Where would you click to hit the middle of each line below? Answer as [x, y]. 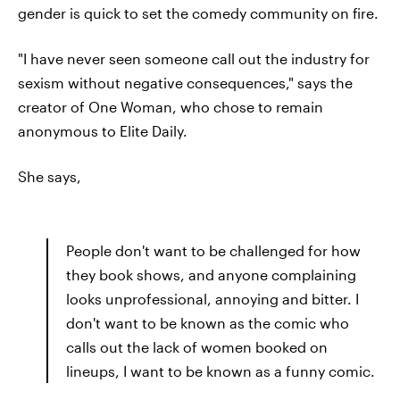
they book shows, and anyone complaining [211, 275]
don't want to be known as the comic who [208, 323]
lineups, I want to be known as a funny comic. [221, 371]
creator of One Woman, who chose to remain [171, 107]
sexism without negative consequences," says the [185, 83]
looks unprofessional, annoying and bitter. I [212, 299]
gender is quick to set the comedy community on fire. [198, 13]
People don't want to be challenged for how [213, 250]
